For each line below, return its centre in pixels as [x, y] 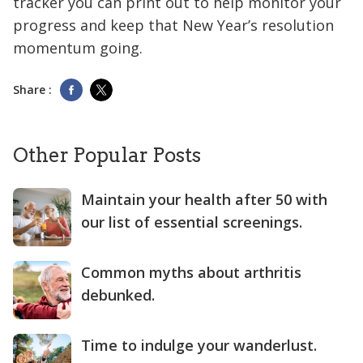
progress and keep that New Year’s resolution [173, 25]
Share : [32, 89]
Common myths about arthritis [191, 273]
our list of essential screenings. [192, 222]
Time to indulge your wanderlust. [199, 346]
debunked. [118, 295]
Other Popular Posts [107, 156]
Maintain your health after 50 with [204, 200]
